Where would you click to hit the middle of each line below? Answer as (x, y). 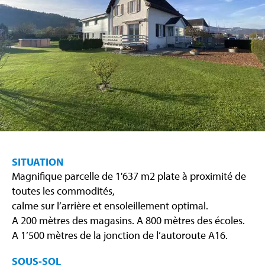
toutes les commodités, (63, 191)
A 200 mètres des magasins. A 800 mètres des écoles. (128, 221)
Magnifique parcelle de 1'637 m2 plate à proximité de (129, 176)
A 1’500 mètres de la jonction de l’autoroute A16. (120, 235)
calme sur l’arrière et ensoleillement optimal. (110, 206)
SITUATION (38, 162)
